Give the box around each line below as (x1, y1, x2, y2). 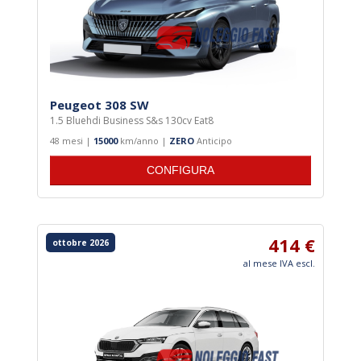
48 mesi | (50, 135, 93, 147)
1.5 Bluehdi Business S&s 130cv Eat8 (50, 114, 214, 128)
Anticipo (194, 135, 232, 147)
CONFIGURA (147, 164, 214, 177)
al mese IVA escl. (243, 257, 315, 270)
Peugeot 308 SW (50, 97, 149, 114)
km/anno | (118, 135, 169, 147)
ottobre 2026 (52, 237, 109, 249)
